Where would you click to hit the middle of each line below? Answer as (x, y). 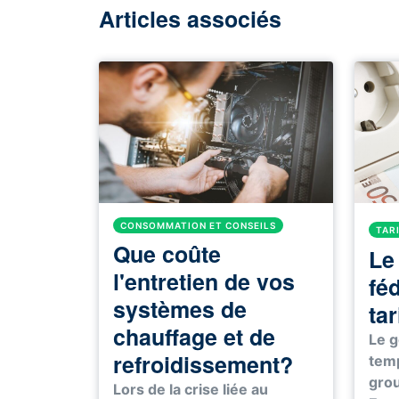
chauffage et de (194, 336)
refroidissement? (203, 364)
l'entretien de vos (204, 281)
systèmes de (180, 309)
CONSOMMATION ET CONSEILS (198, 225)
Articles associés (190, 19)
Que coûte (167, 253)
